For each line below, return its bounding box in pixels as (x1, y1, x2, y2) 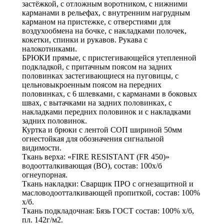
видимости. (22, 143, 61, 152)
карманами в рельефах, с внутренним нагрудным (22, 8, 190, 17)
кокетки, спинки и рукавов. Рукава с (22, 35, 147, 44)
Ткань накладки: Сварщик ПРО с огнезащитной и (22, 179, 193, 188)
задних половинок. (22, 116, 87, 125)
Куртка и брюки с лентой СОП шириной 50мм (22, 125, 182, 134)
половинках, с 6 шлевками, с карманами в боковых (22, 89, 197, 98)
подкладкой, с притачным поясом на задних (22, 62, 172, 71)
